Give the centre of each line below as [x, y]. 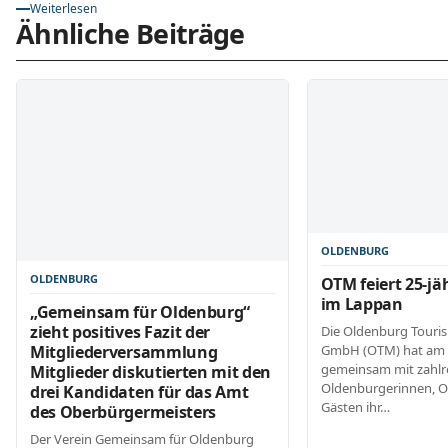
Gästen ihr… [355, 406]
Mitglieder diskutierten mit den [151, 371]
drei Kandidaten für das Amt [139, 391]
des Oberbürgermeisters [123, 411]
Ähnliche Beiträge [130, 34]
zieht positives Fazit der [120, 331]
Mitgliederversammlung [124, 351]
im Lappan [361, 303]
